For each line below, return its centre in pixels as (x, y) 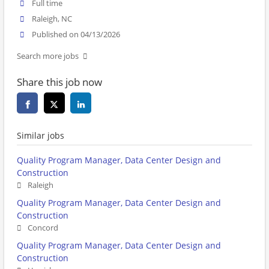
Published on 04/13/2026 (76, 35)
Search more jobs (48, 56)
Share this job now (59, 82)
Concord (43, 228)
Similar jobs (41, 136)
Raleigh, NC (52, 19)
